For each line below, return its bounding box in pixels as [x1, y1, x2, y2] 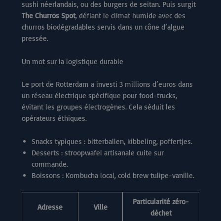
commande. [32, 159, 68, 169]
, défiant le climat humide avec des [75, 11, 185, 21]
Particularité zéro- [133, 197, 189, 207]
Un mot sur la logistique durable [22, 57, 123, 67]
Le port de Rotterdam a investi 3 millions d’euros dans [22, 79, 193, 89]
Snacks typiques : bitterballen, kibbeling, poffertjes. [32, 136, 192, 146]
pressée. [22, 34, 48, 43]
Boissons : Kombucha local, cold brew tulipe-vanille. [32, 170, 194, 180]
